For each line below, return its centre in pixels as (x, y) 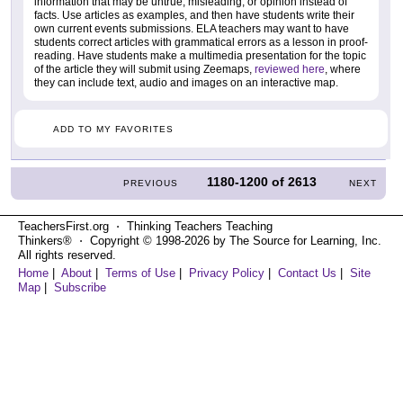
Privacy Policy (227, 273)
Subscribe (80, 287)
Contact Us (307, 273)
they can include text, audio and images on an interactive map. (186, 82)
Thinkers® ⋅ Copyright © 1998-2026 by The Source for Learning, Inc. (200, 240)
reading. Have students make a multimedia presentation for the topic (200, 55)
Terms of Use (140, 273)
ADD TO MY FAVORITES (113, 129)
